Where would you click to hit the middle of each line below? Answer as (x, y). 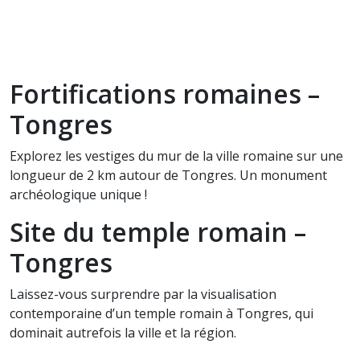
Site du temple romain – (158, 232)
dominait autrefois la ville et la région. (123, 333)
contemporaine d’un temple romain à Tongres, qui (162, 313)
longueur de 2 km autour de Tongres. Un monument (168, 175)
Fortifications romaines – (165, 94)
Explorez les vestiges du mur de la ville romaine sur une (176, 156)
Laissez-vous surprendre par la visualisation (143, 294)
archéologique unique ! (78, 194)
